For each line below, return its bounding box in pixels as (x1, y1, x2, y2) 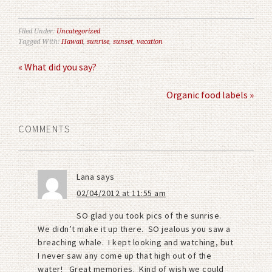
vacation (137, 38, 163, 46)
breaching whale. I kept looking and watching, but (38, 237, 233, 248)
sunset (113, 38, 133, 46)
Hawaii (61, 38, 83, 46)
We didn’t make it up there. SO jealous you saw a (38, 223, 231, 235)
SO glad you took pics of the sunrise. (76, 210, 223, 222)
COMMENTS (18, 123, 70, 135)
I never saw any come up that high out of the (38, 250, 211, 262)
